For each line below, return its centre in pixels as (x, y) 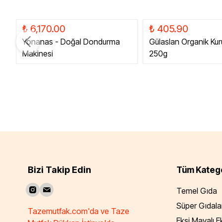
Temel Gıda (197, 191)
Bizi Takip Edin (59, 170)
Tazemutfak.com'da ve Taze (79, 211)
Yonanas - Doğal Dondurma (71, 42)
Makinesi (38, 54)
